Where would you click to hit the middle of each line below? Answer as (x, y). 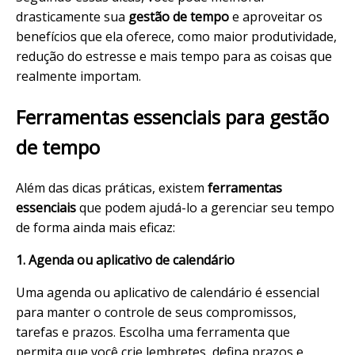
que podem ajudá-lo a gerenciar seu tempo (205, 208)
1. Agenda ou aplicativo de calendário (125, 260)
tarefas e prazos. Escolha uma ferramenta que (153, 332)
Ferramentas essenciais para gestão (172, 117)
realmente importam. (78, 76)
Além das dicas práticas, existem (112, 188)
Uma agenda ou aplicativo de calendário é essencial (168, 293)
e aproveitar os (276, 17)
